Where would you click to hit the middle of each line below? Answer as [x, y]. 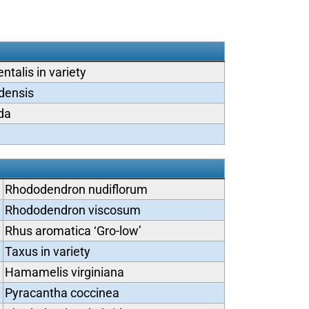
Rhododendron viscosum [72, 210]
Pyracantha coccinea [62, 293]
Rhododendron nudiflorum [76, 189]
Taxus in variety [47, 251]
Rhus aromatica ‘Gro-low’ [73, 231]
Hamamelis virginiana [64, 272]
